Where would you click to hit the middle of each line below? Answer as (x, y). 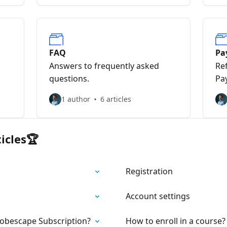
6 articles (116, 99)
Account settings (158, 196)
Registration (149, 171)
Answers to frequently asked (104, 66)
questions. (69, 79)
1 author (76, 99)
